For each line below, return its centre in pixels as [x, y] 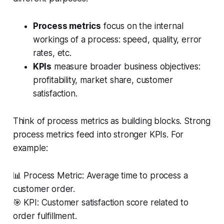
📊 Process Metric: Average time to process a [100, 175]
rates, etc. [52, 53]
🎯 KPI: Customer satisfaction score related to [101, 202]
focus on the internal [142, 26]
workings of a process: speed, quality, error [117, 39]
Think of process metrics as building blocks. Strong [112, 121]
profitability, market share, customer [103, 80]
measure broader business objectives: [126, 66]
